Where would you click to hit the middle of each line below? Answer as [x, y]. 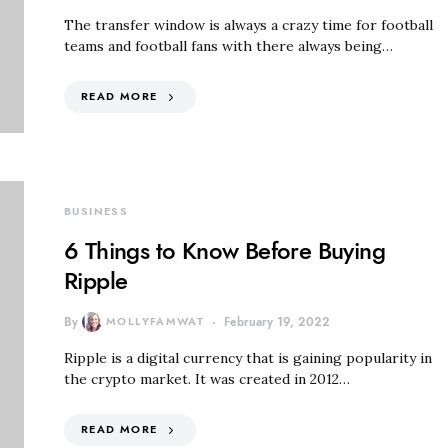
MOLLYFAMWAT [155, 321]
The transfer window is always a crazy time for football [248, 24]
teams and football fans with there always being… [228, 45]
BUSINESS [96, 211]
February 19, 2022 [277, 321]
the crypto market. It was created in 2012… [207, 378]
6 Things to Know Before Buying [224, 250]
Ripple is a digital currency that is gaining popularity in [248, 357]
